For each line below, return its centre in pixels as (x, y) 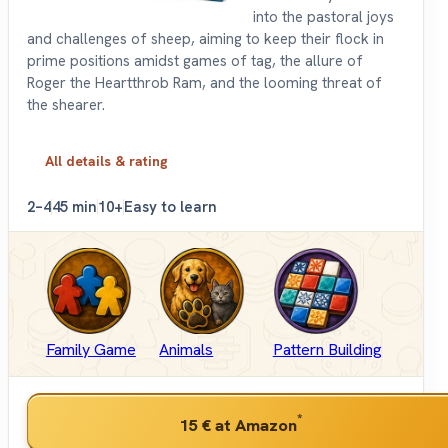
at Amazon (253, 424)
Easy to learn (170, 207)
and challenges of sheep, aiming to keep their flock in (205, 39)
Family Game (90, 350)
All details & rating (106, 161)
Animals (186, 350)
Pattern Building (327, 350)
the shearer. (66, 105)
